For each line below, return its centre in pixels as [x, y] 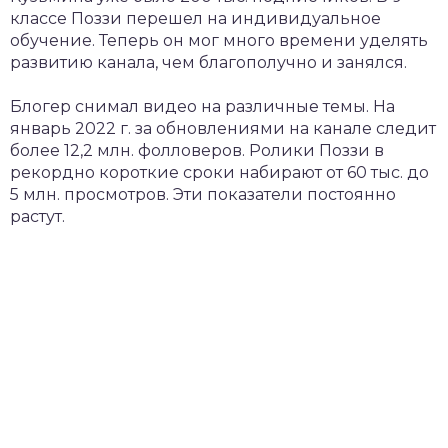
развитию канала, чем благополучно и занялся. [208, 63]
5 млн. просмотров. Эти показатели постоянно [203, 195]
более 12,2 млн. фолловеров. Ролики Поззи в [197, 151]
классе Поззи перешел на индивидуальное [195, 19]
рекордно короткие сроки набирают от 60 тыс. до [219, 173]
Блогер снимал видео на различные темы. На [202, 107]
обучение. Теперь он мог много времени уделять [219, 41]
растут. [37, 217]
